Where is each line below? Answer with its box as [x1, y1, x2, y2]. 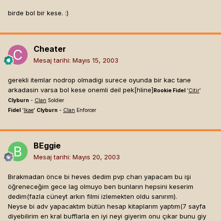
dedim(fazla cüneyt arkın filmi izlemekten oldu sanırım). [8, 192, 177, 201]
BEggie [34, 141, 61, 151]
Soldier [46, 97, 64, 104]
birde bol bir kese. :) [8, 8, 69, 17]
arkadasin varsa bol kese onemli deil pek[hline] [8, 86, 153, 94]
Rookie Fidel [153, 87, 185, 94]
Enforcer [75, 107, 96, 114]
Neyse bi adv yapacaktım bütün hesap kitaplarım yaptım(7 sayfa [8, 202, 206, 211]
